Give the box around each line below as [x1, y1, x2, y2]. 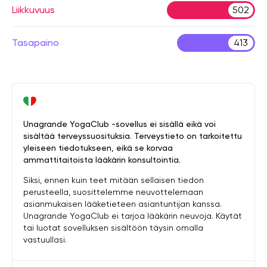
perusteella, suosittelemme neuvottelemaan [23, 187, 203, 197]
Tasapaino [12, 36, 59, 48]
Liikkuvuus [12, 4, 55, 15]
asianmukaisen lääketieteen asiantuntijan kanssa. [23, 198, 222, 209]
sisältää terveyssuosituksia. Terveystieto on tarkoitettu [23, 131, 242, 141]
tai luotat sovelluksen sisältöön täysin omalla [23, 222, 203, 232]
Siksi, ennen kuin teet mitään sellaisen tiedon [23, 175, 204, 185]
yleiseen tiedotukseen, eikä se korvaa [23, 142, 173, 153]
